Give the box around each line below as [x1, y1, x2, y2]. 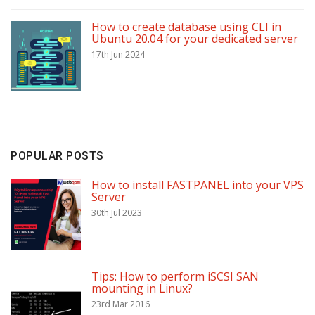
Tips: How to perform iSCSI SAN [91, 269, 259, 285]
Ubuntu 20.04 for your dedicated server [91, 31, 298, 47]
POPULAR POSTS [11, 149, 104, 163]
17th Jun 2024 [91, 49, 145, 61]
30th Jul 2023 [91, 207, 142, 219]
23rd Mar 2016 [91, 298, 150, 311]
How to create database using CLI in [91, 19, 281, 35]
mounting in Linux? [91, 281, 193, 297]
